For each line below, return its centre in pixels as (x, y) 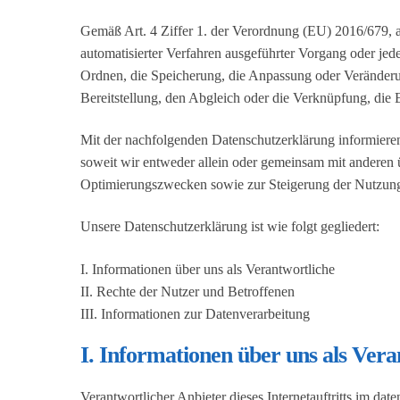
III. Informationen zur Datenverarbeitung (195, 313)
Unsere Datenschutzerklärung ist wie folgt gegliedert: (230, 227)
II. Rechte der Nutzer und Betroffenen (187, 291)
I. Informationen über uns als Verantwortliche (208, 269)
